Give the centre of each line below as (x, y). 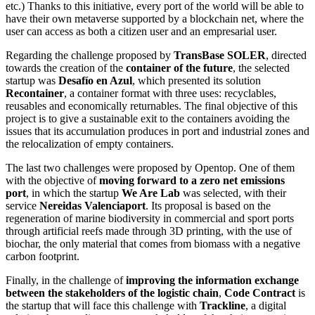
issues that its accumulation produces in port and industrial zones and (157, 131)
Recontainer (35, 93)
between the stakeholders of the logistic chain (112, 292)
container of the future (179, 67)
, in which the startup (74, 193)
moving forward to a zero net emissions (192, 180)
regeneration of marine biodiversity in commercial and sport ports (150, 218)
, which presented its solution (197, 80)
